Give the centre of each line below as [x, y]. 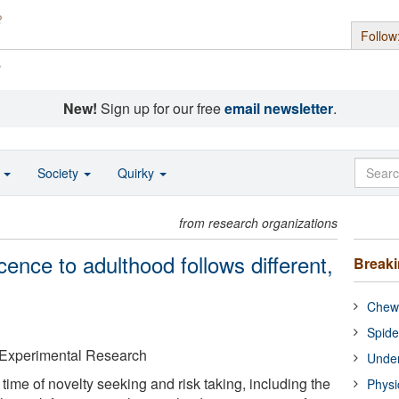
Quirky [138, 173]
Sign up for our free [160, 108]
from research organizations [259, 223]
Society [60, 173]
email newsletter [278, 108]
